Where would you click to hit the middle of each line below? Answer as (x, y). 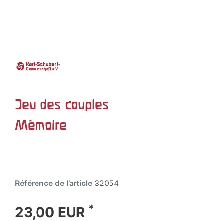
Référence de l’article (55, 183)
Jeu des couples (62, 104)
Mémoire (41, 125)
